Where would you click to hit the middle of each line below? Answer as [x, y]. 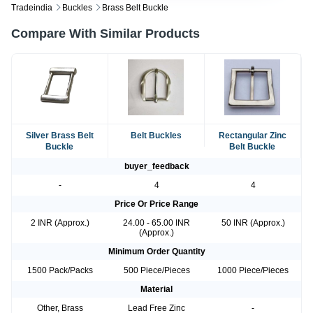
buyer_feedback [156, 167]
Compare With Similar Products [105, 34]
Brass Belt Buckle [135, 8]
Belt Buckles [156, 136]
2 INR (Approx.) [60, 223]
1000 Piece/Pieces [253, 271]
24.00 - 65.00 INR [156, 223]
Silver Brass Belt [59, 136]
